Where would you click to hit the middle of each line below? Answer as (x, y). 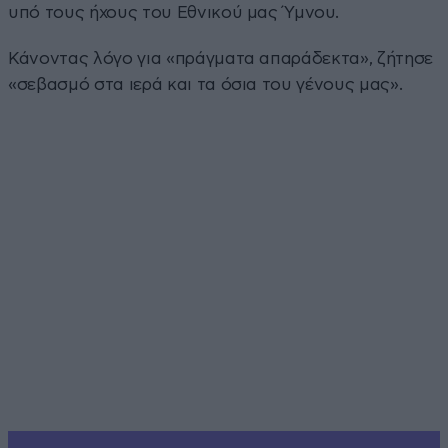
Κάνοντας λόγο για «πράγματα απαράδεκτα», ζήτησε (221, 58)
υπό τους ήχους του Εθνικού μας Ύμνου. (173, 12)
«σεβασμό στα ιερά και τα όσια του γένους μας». (205, 84)
